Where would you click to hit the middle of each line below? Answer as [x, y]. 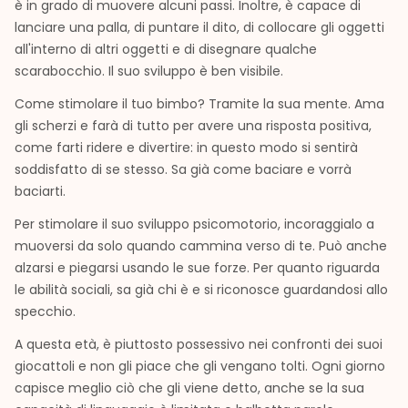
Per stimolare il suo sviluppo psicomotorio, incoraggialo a [194, 224]
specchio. [45, 311]
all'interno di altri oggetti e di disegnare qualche [166, 49]
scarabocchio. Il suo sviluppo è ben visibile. [151, 71]
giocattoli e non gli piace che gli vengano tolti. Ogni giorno [200, 366]
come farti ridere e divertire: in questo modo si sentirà [186, 147]
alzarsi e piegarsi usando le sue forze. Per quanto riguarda [197, 267]
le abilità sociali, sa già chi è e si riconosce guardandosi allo [201, 289]
